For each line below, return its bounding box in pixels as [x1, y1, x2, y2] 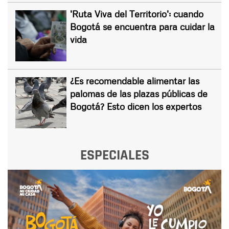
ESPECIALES [80, 146, 149, 165]
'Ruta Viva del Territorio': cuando [70, 8, 203, 19]
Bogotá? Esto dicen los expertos [70, 100, 201, 112]
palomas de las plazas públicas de [70, 87, 208, 99]
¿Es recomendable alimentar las [70, 75, 199, 86]
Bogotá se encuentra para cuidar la [70, 20, 215, 32]
